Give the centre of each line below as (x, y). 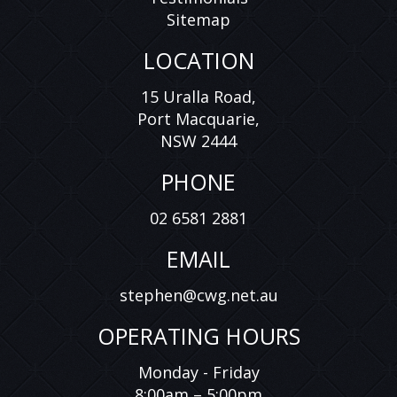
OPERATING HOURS (198, 336)
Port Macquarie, (198, 119)
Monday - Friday (198, 373)
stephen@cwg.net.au (198, 296)
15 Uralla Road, (198, 97)
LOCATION (198, 61)
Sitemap (198, 20)
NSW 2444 (198, 141)
